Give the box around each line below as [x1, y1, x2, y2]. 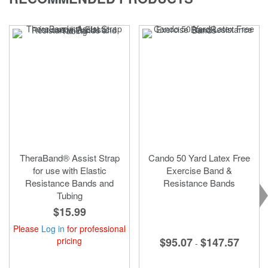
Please [13, 222, 41, 234]
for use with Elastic [32, 163, 106, 176]
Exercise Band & [166, 163, 232, 176]
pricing [57, 234, 82, 246]
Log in [41, 222, 65, 234]
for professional [65, 222, 126, 234]
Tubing [56, 188, 83, 202]
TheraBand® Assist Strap [19, 151, 120, 164]
